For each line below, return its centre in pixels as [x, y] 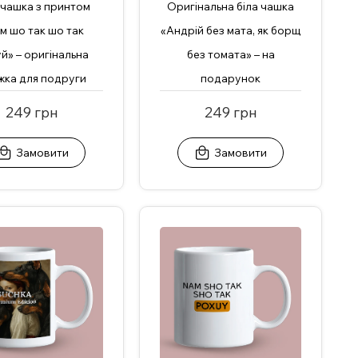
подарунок [231, 78]
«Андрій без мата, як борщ [231, 30]
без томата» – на [231, 54]
